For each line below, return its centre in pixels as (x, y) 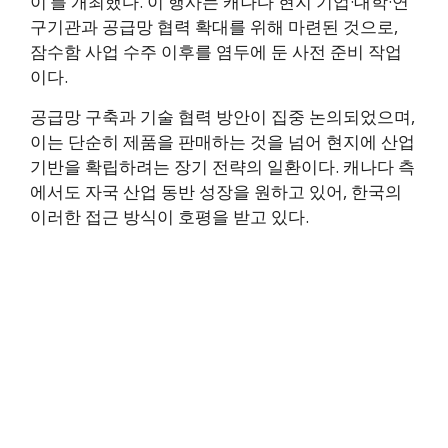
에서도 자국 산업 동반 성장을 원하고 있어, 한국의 (216, 192)
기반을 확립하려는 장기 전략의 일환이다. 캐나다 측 (222, 167)
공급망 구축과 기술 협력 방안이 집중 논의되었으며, (222, 117)
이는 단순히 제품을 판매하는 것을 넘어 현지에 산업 (222, 142)
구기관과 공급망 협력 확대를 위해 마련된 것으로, (214, 27)
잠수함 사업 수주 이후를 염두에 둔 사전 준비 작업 (216, 52)
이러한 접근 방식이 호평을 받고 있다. (169, 217)
